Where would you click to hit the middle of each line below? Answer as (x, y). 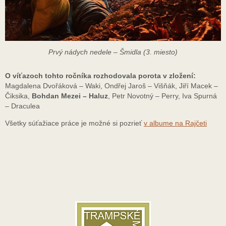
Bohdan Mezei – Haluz (70, 96)
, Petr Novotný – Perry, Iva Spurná (162, 96)
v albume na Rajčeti (175, 123)
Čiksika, (18, 96)
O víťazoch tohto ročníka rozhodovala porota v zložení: (100, 75)
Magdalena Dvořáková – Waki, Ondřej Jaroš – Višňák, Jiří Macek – (111, 86)
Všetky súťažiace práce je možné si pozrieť (74, 123)
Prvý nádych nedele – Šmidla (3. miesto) (113, 52)
